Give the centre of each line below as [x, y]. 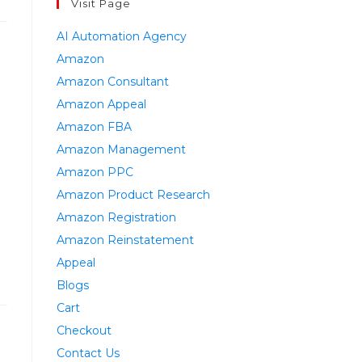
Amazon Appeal [101, 105]
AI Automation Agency [122, 37]
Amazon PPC [95, 173]
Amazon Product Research [133, 195]
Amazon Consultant [113, 82]
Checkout [84, 331]
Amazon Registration [116, 218]
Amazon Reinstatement [125, 240]
